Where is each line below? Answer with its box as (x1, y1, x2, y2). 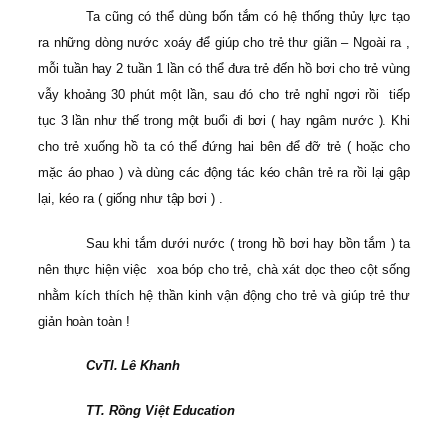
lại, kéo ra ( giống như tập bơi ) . (38, 191, 223, 207)
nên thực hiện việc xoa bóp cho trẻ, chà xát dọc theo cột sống (38, 261, 410, 277)
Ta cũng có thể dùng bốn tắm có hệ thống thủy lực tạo (86, 9, 410, 25)
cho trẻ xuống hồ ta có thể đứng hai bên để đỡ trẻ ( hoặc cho (38, 139, 410, 155)
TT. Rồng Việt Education (86, 402, 235, 418)
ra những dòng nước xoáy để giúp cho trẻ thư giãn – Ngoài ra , (38, 35, 410, 51)
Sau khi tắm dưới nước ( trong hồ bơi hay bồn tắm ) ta (86, 235, 410, 251)
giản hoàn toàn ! (38, 313, 130, 329)
